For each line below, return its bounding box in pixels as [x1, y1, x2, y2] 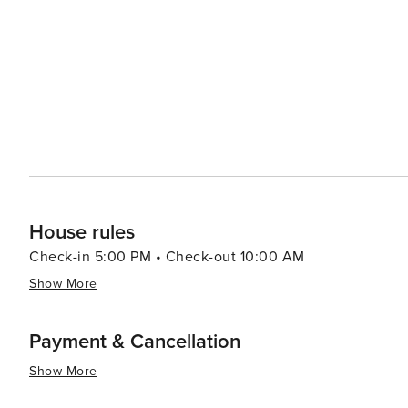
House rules [29, 220, 135, 245]
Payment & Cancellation [29, 330, 240, 354]
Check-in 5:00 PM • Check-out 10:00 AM [29, 248, 305, 266]
